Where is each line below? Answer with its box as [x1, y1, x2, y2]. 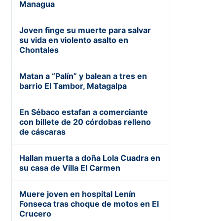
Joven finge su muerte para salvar [19, 25, 151, 36]
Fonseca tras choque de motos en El [19, 199, 159, 209]
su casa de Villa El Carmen [19, 163, 120, 173]
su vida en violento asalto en [19, 35, 128, 45]
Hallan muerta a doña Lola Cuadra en [19, 153, 160, 163]
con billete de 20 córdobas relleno [19, 117, 151, 127]
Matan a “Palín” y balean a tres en [19, 71, 147, 81]
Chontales [19, 45, 59, 55]
